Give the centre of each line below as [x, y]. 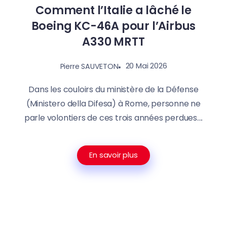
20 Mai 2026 [146, 66]
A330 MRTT [113, 41]
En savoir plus [113, 155]
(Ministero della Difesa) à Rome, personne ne [113, 104]
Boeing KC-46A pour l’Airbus [113, 26]
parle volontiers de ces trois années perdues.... [113, 118]
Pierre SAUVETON [89, 66]
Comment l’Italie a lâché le [113, 10]
